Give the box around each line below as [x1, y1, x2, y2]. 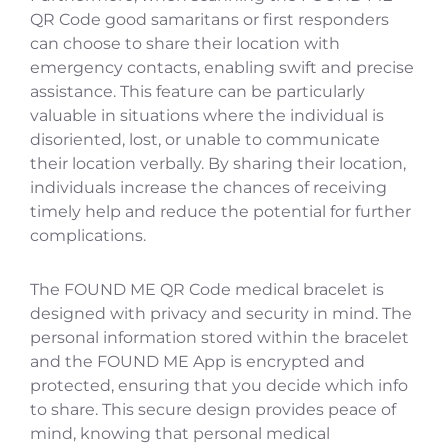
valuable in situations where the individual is [30, 106, 384, 126]
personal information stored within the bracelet [30, 328, 409, 348]
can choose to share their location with [30, 34, 340, 54]
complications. [30, 226, 146, 246]
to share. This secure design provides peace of [30, 400, 396, 420]
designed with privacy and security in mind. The [30, 304, 412, 324]
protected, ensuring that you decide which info [30, 376, 408, 396]
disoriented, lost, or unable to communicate [30, 130, 380, 150]
